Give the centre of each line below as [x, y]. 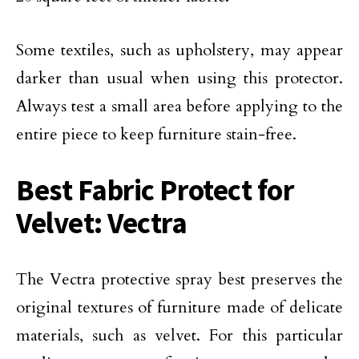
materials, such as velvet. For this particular [179, 335]
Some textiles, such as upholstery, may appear [179, 50]
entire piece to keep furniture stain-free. [156, 134]
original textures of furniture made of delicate [179, 307]
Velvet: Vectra [102, 223]
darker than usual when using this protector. [179, 78]
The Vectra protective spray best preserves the [179, 279]
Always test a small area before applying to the [179, 106]
